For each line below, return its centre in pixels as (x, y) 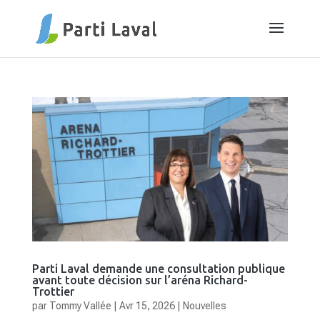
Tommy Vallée (80, 305)
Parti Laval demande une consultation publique (158, 268)
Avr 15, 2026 (147, 305)
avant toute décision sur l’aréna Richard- (140, 280)
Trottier (53, 291)
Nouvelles (204, 305)
